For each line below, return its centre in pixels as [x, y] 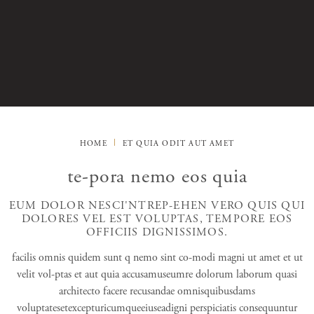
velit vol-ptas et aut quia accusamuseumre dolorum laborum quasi [157, 274]
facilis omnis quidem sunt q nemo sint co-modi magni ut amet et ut [157, 258]
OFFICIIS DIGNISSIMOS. [157, 232]
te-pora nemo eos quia [157, 177]
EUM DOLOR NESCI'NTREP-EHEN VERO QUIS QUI [157, 206]
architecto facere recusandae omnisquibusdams [157, 291]
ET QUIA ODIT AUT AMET [178, 144]
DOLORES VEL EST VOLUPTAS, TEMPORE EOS [157, 219]
